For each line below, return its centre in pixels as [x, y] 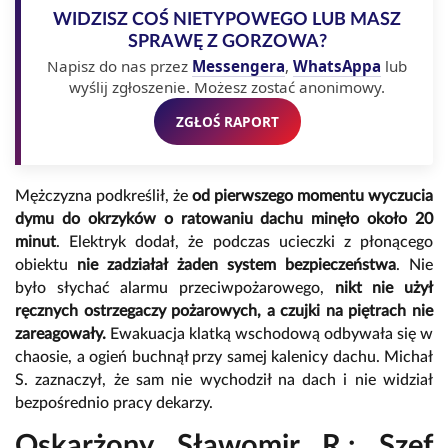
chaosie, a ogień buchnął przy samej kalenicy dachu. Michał [224, 356]
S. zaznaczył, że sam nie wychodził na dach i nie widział [224, 379]
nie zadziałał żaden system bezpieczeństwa [236, 264]
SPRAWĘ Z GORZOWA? [227, 41]
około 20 [400, 218]
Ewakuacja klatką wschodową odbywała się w [269, 333]
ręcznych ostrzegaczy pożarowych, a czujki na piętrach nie [224, 310]
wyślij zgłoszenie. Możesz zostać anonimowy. [227, 86]
